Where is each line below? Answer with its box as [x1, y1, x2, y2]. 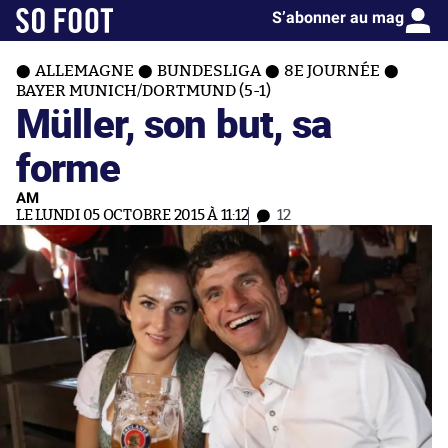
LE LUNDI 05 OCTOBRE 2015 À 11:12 [16, 208, 249, 223]
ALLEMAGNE [35, 63, 134, 79]
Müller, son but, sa [16, 95, 332, 150]
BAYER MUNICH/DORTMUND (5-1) [16, 83, 271, 99]
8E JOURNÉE [284, 63, 380, 79]
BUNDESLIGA [157, 63, 261, 79]
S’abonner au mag [272, 8, 404, 27]
